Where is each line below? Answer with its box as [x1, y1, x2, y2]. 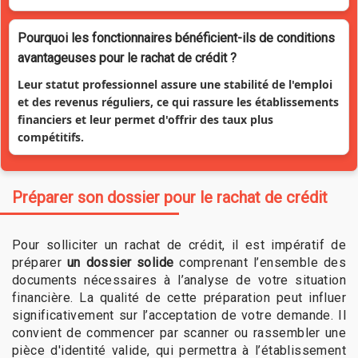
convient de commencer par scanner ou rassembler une [12, 325, 346, 341]
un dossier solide [66, 255, 174, 271]
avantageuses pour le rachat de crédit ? [18, 50, 237, 66]
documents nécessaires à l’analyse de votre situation [12, 272, 346, 288]
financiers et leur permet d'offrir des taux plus [18, 111, 273, 127]
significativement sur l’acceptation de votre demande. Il [12, 308, 346, 324]
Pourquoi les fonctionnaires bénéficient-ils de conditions [18, 30, 335, 46]
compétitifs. [18, 129, 84, 145]
